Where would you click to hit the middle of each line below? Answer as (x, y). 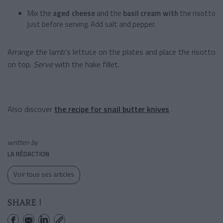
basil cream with (151, 13)
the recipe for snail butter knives (112, 109)
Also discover (31, 109)
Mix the (40, 13)
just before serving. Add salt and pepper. (92, 24)
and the (109, 13)
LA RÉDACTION (28, 154)
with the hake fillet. (86, 64)
